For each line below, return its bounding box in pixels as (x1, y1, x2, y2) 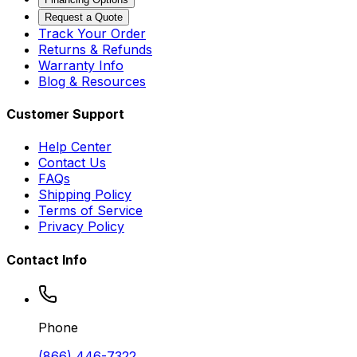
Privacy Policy (38, 218, 124, 235)
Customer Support (6, 106, 124, 123)
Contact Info (6, 251, 87, 268)
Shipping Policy (38, 186, 131, 203)
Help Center (38, 139, 112, 155)
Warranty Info (38, 57, 124, 73)
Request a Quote (45, 10, 123, 23)
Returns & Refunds (38, 41, 152, 57)
